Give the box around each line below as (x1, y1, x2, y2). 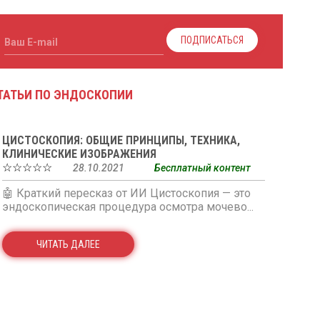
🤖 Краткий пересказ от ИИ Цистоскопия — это (1, 186, 251, 200)
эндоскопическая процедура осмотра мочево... (1, 200, 254, 214)
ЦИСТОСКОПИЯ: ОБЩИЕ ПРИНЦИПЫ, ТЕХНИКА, (1, 134, 240, 147)
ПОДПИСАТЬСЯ (180, 34, 244, 46)
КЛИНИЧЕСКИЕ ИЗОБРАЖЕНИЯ (1, 147, 156, 161)
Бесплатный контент (154, 162, 251, 174)
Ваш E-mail (4, 36, 58, 48)
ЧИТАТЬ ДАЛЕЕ (36, 239, 100, 250)
